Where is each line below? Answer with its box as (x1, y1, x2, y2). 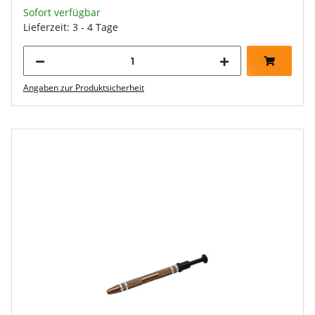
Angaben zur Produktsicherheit (23, 82, 144, 94)
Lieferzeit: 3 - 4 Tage (23, 20, 118, 34)
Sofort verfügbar (23, 6, 101, 19)
